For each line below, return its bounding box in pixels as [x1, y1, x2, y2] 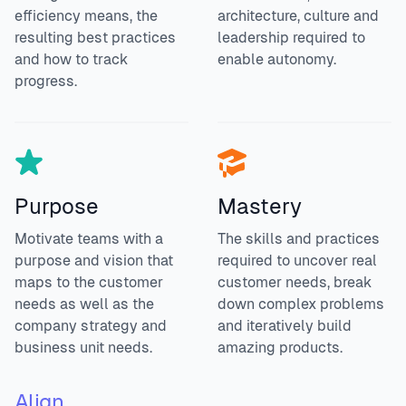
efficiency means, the [14, 7, 158, 24]
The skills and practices [217, 230, 380, 247]
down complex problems [217, 295, 384, 313]
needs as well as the [14, 295, 154, 313]
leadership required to [217, 29, 365, 46]
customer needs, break [217, 274, 372, 291]
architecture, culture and [217, 7, 379, 24]
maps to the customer [14, 274, 163, 291]
